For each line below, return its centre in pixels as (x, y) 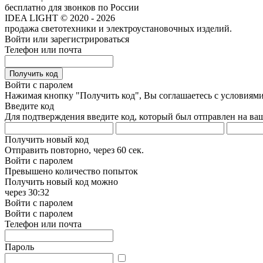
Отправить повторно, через (61, 150)
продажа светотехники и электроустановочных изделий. (118, 28)
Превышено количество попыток (71, 171)
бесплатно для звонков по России (72, 7)
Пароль (19, 247)
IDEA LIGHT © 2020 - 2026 (60, 18)
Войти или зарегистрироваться (67, 39)
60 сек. (130, 150)
